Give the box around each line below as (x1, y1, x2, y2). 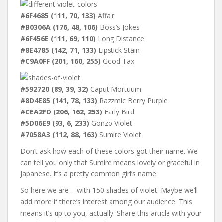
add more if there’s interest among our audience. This (20, 196, 192, 206)
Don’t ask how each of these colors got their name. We (20, 146, 198, 156)
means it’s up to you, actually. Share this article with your (20, 208, 202, 218)
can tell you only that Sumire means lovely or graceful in (20, 157, 200, 167)
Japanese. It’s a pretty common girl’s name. (20, 168, 158, 178)
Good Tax (101, 56, 134, 66)
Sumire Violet (97, 129, 141, 139)
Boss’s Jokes (98, 22, 140, 32)
